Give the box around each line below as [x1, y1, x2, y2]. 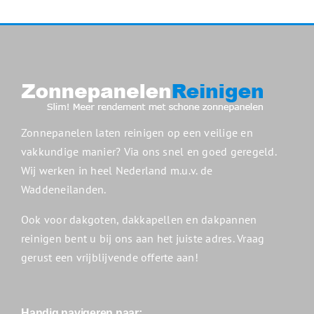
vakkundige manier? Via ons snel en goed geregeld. [21, 144, 276, 159]
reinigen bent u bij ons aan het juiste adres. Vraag [21, 231, 265, 246]
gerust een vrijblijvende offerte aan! [21, 250, 198, 265]
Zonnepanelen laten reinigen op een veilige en [21, 125, 253, 140]
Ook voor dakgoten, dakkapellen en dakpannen [21, 212, 257, 227]
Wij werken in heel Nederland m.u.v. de [21, 163, 213, 178]
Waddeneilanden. [21, 182, 107, 197]
